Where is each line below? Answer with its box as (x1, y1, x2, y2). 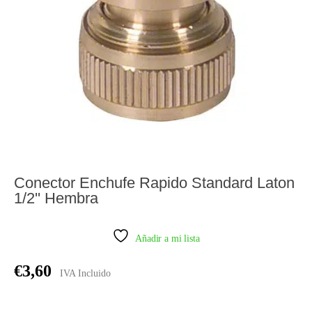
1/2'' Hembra (14, 189, 98, 207)
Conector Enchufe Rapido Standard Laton (14, 174, 295, 192)
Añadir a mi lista (135, 233, 200, 244)
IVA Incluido (60, 268, 111, 279)
